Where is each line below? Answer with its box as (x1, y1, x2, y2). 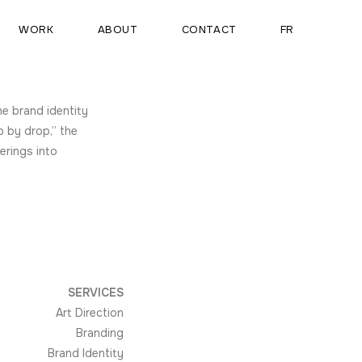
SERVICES (68, 284, 124, 300)
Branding (76, 325, 124, 340)
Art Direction (56, 305, 124, 320)
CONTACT (181, 23, 237, 36)
